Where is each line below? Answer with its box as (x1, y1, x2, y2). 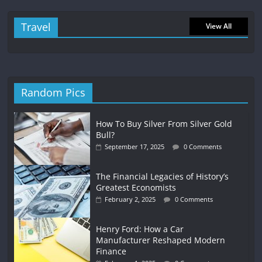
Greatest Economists (96, 182, 177, 194)
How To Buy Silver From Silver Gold (96, 118, 233, 130)
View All (205, 21, 232, 32)
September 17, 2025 (105, 142, 165, 151)
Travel (21, 20, 51, 35)
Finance (96, 246, 127, 257)
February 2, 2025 (105, 195, 156, 204)
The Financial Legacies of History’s (96, 171, 229, 182)
